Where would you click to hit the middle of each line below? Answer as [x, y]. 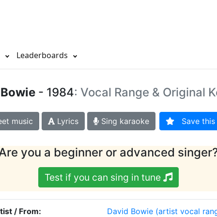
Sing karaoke [124, 121]
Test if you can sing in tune [104, 178]
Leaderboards [43, 55]
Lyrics [66, 121]
